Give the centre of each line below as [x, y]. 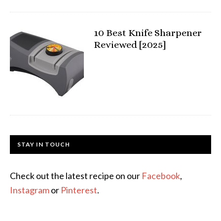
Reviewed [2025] [130, 45]
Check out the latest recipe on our [76, 176]
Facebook [161, 176]
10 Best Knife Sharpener [148, 33]
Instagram [30, 190]
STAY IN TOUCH [44, 144]
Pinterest [79, 190]
